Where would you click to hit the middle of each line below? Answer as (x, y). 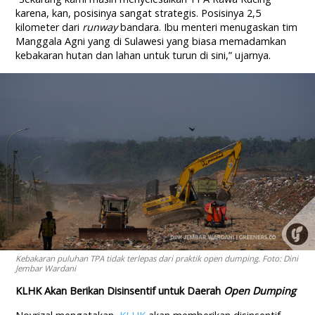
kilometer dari (48, 27)
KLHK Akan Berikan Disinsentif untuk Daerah (120, 291)
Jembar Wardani (46, 269)
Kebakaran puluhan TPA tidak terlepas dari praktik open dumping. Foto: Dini (157, 259)
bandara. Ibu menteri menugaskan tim (208, 27)
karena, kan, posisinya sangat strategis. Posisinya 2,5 (139, 13)
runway (99, 27)
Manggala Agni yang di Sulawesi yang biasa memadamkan (151, 41)
